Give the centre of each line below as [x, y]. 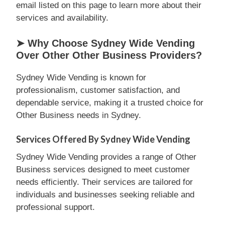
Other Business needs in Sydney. [79, 115]
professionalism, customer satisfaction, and [98, 90]
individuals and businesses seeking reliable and [105, 195]
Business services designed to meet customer [103, 170]
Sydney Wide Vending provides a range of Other [106, 157]
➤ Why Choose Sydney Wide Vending [105, 43]
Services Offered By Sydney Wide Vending [103, 139]
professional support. [55, 207]
